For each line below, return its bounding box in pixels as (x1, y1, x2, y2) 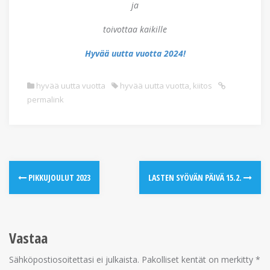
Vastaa (9, 227, 48, 248)
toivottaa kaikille (103, 23, 167, 35)
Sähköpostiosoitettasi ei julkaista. (9, 253, 139, 265)
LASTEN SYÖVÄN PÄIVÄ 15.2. (148, 171, 243, 183)
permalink (27, 93, 64, 105)
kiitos (193, 80, 212, 91)
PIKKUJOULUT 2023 (27, 171, 90, 183)
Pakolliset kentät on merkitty (142, 253, 256, 265)
